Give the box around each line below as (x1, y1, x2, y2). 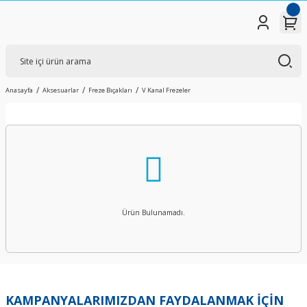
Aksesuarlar (42, 86, 79, 95)
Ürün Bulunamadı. (122, 208, 185, 217)
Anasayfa (5, 86, 33, 95)
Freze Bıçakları (88, 86, 132, 95)
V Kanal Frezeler (142, 86, 191, 95)
